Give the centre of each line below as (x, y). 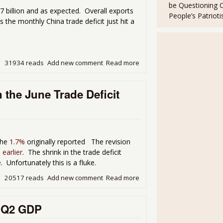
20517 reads (24, 177)
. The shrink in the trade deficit (72, 152)
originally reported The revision (78, 141)
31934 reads (24, 63)
